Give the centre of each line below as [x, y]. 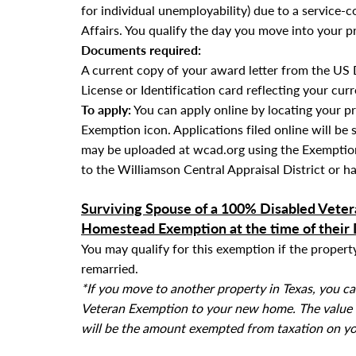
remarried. [110, 268]
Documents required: [141, 50]
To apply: [106, 109]
